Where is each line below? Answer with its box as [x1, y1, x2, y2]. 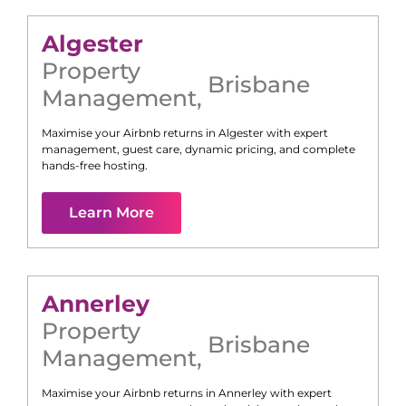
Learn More [69, 204, 154, 222]
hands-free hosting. [42, 159, 148, 173]
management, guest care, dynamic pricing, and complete [42, 142, 355, 157]
